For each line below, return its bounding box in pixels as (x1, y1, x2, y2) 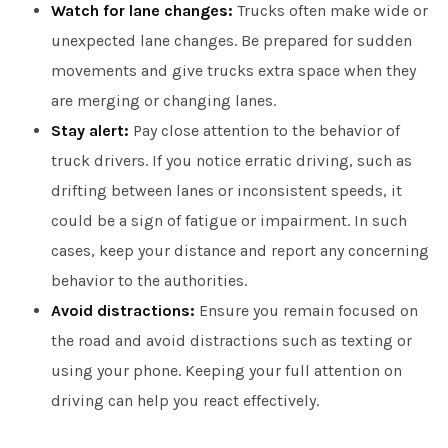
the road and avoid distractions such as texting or (50, 330, 412, 350)
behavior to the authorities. (50, 270, 247, 290)
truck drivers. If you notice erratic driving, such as (50, 150, 412, 170)
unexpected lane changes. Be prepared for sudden (50, 30, 412, 50)
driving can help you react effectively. (50, 390, 319, 410)
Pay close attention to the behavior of (128, 120, 400, 140)
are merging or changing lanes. (50, 90, 276, 110)
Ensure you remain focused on (194, 300, 418, 320)
